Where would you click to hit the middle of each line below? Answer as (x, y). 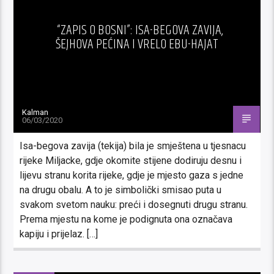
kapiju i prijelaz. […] (59, 234)
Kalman (35, 112)
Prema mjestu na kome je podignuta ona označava (126, 219)
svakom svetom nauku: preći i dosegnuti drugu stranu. (134, 204)
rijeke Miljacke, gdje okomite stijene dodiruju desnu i (131, 160)
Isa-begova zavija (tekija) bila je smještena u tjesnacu (133, 146)
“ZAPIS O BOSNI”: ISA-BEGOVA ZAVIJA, (140, 30)
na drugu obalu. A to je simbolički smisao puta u (121, 190)
